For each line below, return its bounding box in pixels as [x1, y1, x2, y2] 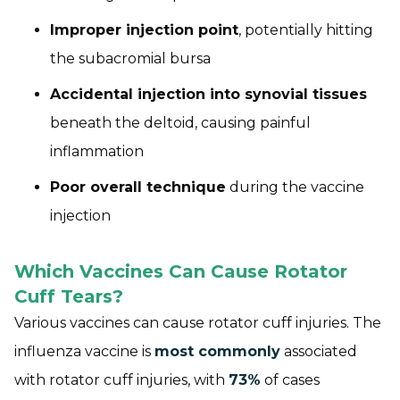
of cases [261, 371, 320, 389]
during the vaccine [226, 179, 364, 196]
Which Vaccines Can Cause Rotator [14, 261, 347, 283]
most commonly [154, 343, 280, 361]
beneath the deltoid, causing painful [50, 114, 311, 132]
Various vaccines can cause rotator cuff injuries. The [14, 314, 381, 332]
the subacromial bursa [50, 50, 211, 68]
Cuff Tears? [14, 286, 123, 308]
